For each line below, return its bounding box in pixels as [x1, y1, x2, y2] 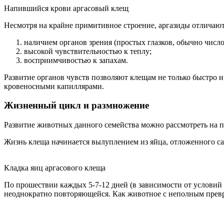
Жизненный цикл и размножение [4, 100, 149, 111]
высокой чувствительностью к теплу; [24, 46, 151, 55]
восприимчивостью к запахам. [24, 55, 128, 64]
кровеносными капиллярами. [4, 81, 104, 90]
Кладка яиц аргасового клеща [4, 163, 105, 172]
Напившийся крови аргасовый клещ [4, 3, 128, 12]
